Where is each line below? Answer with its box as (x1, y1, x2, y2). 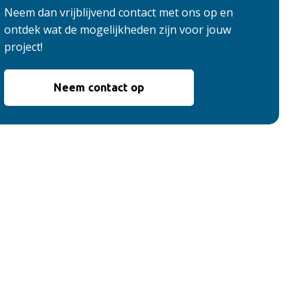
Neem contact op (54, 81, 144, 93)
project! (4, 39, 43, 54)
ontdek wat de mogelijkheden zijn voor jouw (4, 22, 231, 37)
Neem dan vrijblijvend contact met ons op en (4, 5, 233, 20)
